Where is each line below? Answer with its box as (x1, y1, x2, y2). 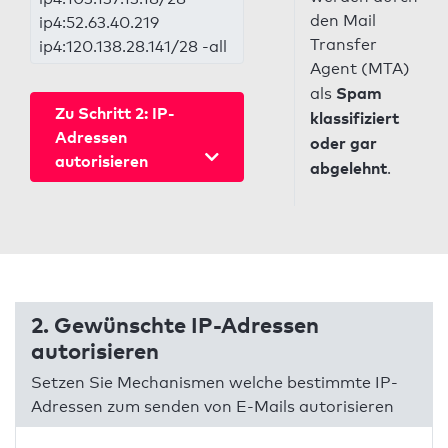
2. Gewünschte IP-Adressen (31, 310, 319, 338)
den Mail (309, 11, 376, 30)
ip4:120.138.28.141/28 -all (39, 37, 227, 56)
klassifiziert (309, 108, 399, 128)
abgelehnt (309, 158, 387, 178)
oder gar (309, 133, 377, 153)
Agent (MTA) (309, 59, 410, 78)
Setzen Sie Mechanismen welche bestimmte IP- (31, 373, 398, 392)
